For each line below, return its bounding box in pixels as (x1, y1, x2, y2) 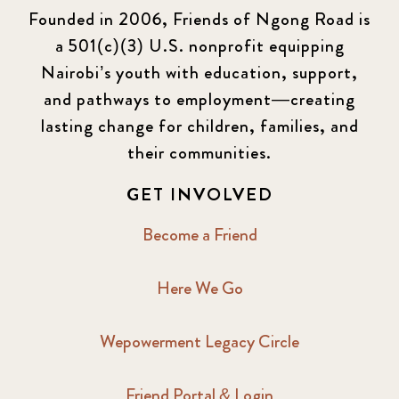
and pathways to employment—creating (44, 86, 355, 113)
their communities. (127, 140, 272, 167)
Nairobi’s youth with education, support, (41, 60, 358, 86)
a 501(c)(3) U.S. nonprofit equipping (54, 33, 345, 60)
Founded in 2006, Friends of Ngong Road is (28, 6, 370, 33)
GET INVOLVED (126, 182, 273, 208)
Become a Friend (142, 222, 257, 248)
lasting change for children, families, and (40, 113, 359, 140)
